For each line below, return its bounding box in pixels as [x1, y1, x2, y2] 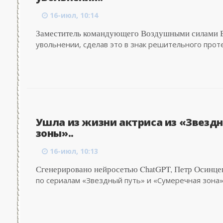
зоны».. [35, 126, 74, 140]
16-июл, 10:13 [49, 146, 98, 156]
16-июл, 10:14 [49, 10, 98, 20]
